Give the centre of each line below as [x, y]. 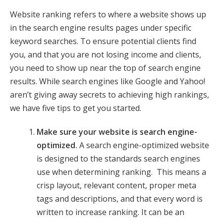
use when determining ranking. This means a [122, 172]
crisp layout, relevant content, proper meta [117, 185]
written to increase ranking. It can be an [111, 212]
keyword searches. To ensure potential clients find [103, 41]
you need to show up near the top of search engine [105, 68]
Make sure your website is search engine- [117, 132]
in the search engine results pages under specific [101, 28]
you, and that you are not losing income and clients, [106, 54]
